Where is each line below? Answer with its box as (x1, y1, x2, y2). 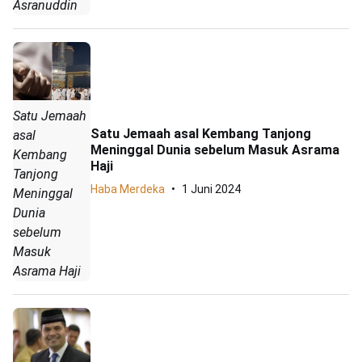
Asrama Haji (13, 263, 81, 279)
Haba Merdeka (90, 182, 165, 196)
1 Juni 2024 (182, 182, 241, 196)
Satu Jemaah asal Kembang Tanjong (90, 125, 311, 141)
